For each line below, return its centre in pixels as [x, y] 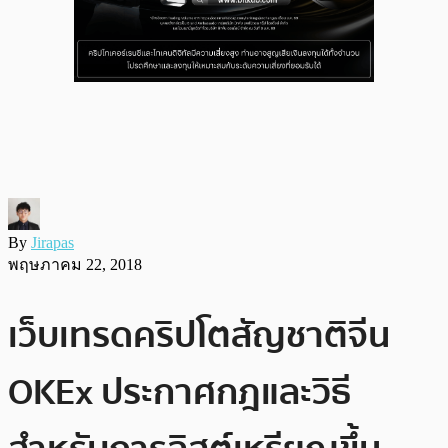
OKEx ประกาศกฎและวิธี [179, 392]
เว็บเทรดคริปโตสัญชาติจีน [199, 335]
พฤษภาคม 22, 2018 [75, 264]
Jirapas [52, 242]
